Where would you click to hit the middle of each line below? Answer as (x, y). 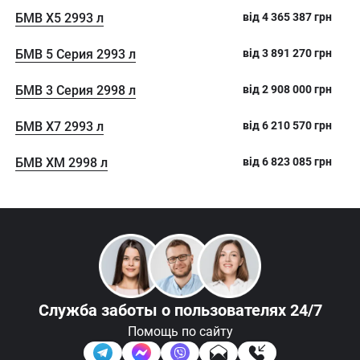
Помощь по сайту (180, 331)
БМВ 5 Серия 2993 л (76, 54)
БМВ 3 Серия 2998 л (76, 90)
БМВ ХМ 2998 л (61, 163)
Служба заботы (100, 310)
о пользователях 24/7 (241, 310)
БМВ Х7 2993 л (59, 127)
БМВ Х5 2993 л (59, 18)
